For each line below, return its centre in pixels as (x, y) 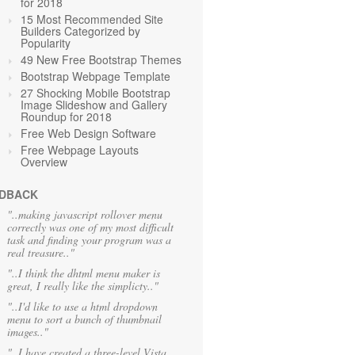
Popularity (46, 43)
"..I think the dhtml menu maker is (84, 273)
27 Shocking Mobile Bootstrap (95, 93)
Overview (44, 162)
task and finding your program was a (89, 240)
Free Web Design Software (88, 133)
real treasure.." (41, 252)
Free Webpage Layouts (80, 150)
